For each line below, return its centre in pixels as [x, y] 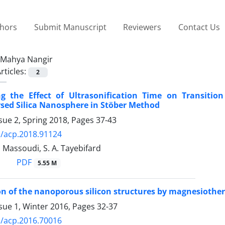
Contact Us [199, 27]
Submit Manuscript [70, 27]
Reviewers [142, 27]
